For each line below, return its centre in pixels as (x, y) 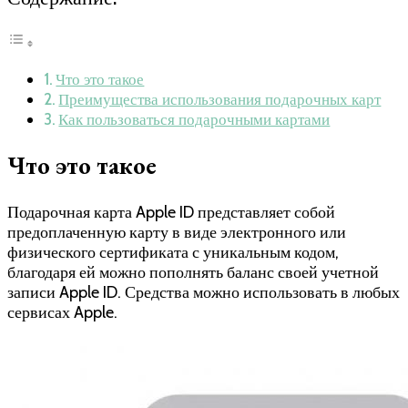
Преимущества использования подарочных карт (220, 99)
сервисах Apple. (62, 312)
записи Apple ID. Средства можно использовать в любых (204, 292)
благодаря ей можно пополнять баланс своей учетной (193, 272)
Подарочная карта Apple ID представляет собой (171, 212)
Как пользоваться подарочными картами (194, 119)
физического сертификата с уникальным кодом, (173, 252)
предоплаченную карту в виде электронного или (177, 232)
